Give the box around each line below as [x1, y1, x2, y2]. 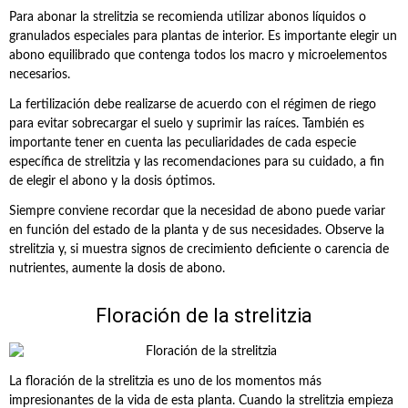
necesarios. [9, 68, 70, 81]
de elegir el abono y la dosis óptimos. [9, 175, 215, 188]
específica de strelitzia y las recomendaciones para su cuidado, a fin [9, 156, 384, 168]
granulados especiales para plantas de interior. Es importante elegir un [9, 30, 397, 43]
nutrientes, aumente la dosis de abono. [9, 262, 225, 275]
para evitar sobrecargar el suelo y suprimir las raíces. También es [9, 117, 364, 130]
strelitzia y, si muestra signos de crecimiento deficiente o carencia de [9, 243, 389, 256]
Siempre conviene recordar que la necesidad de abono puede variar [9, 205, 385, 218]
